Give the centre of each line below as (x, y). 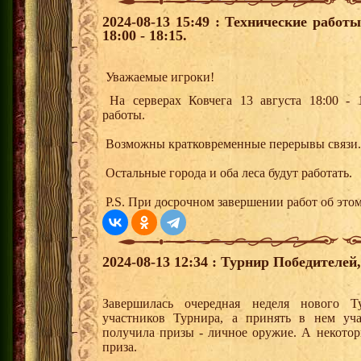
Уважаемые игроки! (160, 77)
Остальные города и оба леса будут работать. (227, 173)
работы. (125, 115)
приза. (124, 347)
